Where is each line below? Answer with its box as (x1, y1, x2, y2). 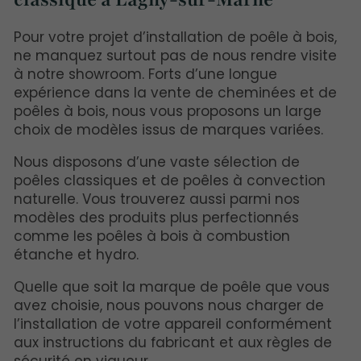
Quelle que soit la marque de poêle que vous (14, 277, 330, 297)
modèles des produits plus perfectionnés (14, 208, 299, 228)
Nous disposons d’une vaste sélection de (14, 152, 300, 172)
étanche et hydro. (14, 245, 139, 265)
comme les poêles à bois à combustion (14, 226, 290, 247)
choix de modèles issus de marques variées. (14, 120, 323, 140)
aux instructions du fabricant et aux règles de (14, 333, 332, 353)
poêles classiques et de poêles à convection (14, 171, 326, 191)
